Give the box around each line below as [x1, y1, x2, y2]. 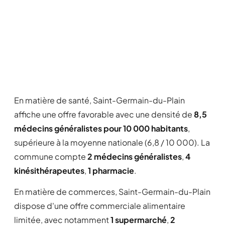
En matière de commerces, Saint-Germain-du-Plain [14, 186, 210, 197]
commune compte [14, 151, 87, 162]
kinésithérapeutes [14, 165, 84, 176]
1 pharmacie [88, 165, 134, 176]
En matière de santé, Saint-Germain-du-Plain [14, 95, 185, 105]
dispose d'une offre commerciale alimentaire [14, 200, 185, 211]
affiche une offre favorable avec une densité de [14, 109, 194, 120]
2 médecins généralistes [87, 151, 182, 162]
